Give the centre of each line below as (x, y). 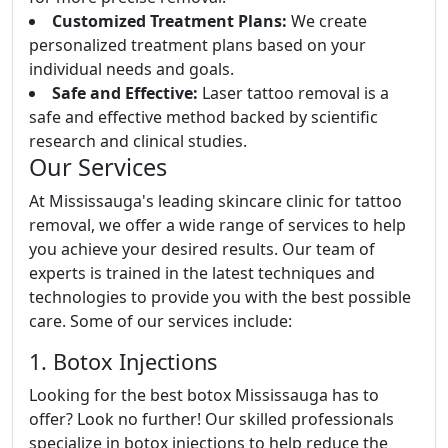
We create (327, 21)
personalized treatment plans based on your (197, 45)
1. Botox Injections (123, 362)
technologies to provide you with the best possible (220, 297)
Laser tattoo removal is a (293, 93)
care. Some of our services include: (160, 321)
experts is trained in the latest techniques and (202, 273)
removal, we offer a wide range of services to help (217, 225)
